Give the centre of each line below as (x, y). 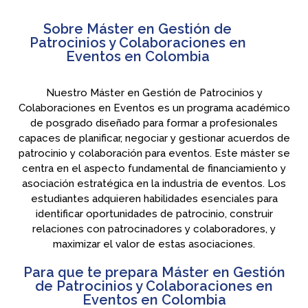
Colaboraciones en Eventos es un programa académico (154, 108)
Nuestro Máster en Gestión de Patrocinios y (154, 93)
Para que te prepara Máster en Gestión (154, 273)
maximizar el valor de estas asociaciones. (154, 244)
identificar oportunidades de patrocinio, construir (154, 214)
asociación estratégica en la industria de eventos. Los (154, 184)
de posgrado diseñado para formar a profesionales (154, 123)
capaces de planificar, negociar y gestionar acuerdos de (154, 139)
